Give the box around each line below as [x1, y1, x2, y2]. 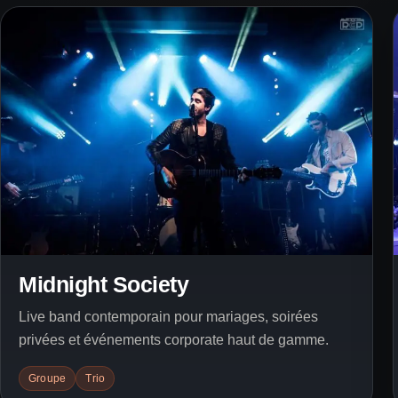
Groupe [28, 371, 67, 385]
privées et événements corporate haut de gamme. [19, 331, 329, 347]
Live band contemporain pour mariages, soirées [19, 308, 318, 324]
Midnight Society [19, 271, 188, 297]
